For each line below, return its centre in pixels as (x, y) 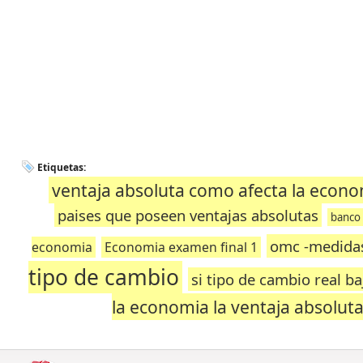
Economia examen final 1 (181, 247)
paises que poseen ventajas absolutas (188, 215)
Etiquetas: (62, 167)
